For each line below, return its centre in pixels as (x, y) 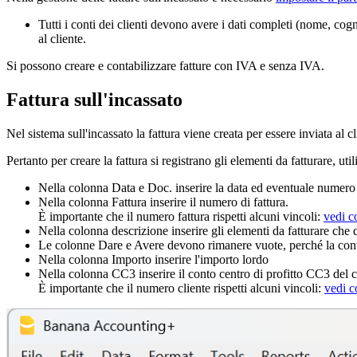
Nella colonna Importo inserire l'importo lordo (153, 259)
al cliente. (62, 38)
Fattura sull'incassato (94, 99)
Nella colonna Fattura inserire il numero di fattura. (163, 202)
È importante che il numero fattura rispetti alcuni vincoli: (181, 216)
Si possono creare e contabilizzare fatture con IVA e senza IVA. (165, 65)
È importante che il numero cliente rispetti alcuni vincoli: (181, 288)
